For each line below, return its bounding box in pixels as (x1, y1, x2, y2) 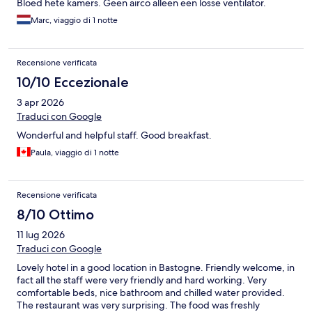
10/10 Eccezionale (17, 73, 129, 91)
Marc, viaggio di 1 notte (31, 14, 118, 26)
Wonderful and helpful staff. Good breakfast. (17, 128, 212, 141)
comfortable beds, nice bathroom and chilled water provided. (17, 286, 285, 299)
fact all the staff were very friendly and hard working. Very (17, 273, 267, 286)
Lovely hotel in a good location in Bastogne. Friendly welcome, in (17, 260, 295, 274)
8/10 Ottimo (17, 205, 94, 223)
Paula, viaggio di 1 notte (31, 146, 119, 158)
